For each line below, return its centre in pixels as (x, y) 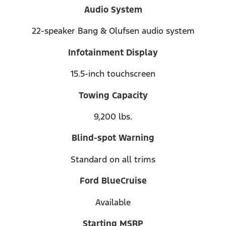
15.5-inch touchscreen (113, 74)
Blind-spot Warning (113, 138)
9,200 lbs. (113, 116)
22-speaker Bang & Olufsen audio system (113, 31)
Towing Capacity (113, 95)
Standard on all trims (113, 159)
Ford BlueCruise (113, 181)
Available (113, 202)
